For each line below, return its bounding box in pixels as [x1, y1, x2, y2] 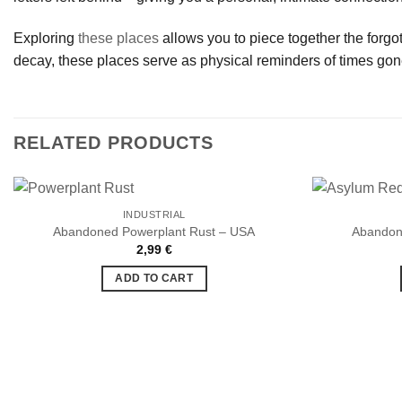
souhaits [240, 289, 282, 301]
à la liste [240, 264, 282, 275]
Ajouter [243, 251, 279, 263]
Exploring [13, 30, 78, 46]
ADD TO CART [115, 273, 194, 284]
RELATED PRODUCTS [13, 132, 214, 153]
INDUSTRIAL [122, 209, 186, 221]
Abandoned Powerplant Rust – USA [53, 223, 256, 239]
